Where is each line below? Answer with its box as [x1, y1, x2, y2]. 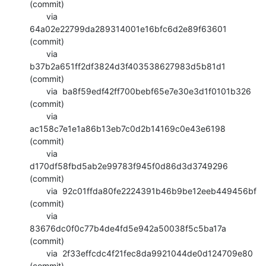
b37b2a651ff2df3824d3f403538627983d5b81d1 [30, 61, 226, 71]
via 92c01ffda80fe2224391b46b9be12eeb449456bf [30, 185, 46, 196]
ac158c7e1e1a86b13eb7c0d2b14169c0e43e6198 [30, 123, 226, 134]
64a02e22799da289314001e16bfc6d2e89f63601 [30, 23, 227, 34]
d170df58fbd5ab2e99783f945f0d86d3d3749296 [30, 160, 228, 171]
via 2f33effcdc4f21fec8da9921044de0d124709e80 [30, 248, 46, 258]
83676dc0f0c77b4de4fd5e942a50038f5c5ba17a [30, 223, 226, 233]
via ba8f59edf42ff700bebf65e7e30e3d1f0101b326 [30, 85, 46, 96]
